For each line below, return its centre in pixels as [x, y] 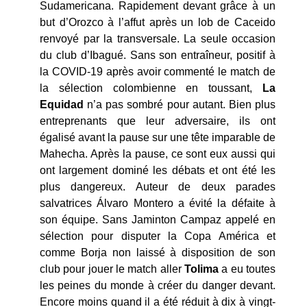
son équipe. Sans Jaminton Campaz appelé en [158, 220]
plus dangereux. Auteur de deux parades [158, 187]
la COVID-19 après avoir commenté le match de [158, 72]
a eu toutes [247, 269]
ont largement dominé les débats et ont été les [158, 171]
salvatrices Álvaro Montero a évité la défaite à [158, 204]
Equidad [62, 105]
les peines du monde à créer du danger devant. [158, 286]
